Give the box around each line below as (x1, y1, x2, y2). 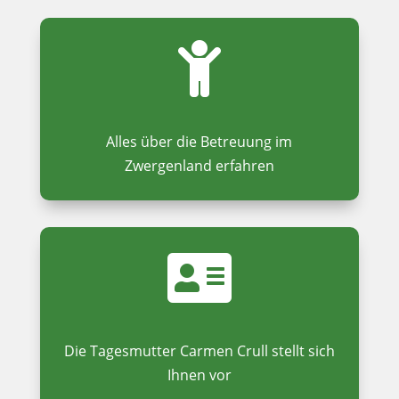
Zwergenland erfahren (124, 156, 274, 175)
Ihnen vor (167, 365, 232, 385)
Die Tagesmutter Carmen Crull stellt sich (63, 341, 335, 361)
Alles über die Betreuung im (106, 132, 293, 151)
